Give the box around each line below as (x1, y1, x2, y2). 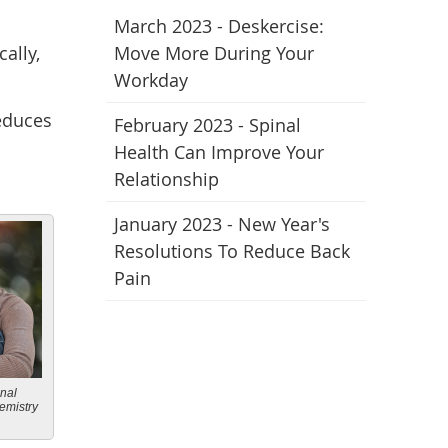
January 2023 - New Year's (114, 212, 330, 236)
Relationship (114, 167, 219, 191)
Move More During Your (114, 41, 314, 65)
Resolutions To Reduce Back (114, 239, 350, 263)
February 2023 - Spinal (114, 113, 301, 137)
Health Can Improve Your (114, 140, 324, 164)
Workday (114, 68, 188, 92)
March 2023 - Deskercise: (114, 14, 324, 38)
